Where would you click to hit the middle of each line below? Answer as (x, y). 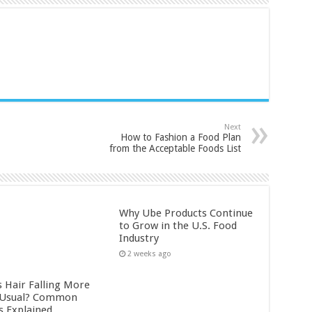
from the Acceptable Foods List (175, 148)
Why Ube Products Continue (186, 213)
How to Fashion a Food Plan (180, 137)
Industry (139, 238)
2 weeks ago (150, 254)
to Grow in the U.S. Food (178, 226)
